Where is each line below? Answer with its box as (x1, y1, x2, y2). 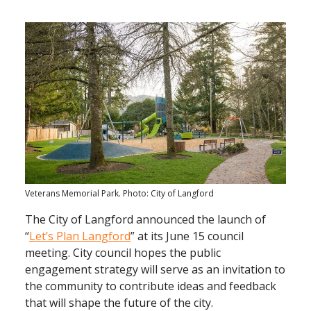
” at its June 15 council (131, 228, 244, 244)
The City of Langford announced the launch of (25, 212, 266, 228)
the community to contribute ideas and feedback (25, 278, 276, 294)
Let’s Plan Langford (29, 228, 131, 244)
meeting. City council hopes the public (25, 245, 221, 261)
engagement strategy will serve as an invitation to (25, 262, 285, 278)
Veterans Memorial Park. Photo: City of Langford (25, 187, 214, 200)
